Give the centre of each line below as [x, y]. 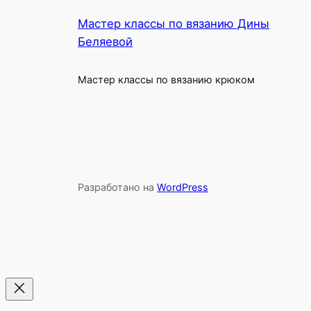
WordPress [183, 187]
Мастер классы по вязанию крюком [166, 80]
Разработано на [117, 187]
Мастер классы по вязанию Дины [174, 24]
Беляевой [105, 42]
